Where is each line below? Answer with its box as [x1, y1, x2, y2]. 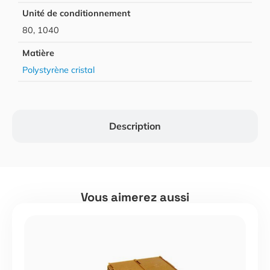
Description [109, 119, 161, 132]
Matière [22, 47, 55, 58]
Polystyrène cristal [22, 64, 95, 75]
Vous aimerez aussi [81, 189, 189, 205]
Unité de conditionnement [22, 8, 131, 19]
